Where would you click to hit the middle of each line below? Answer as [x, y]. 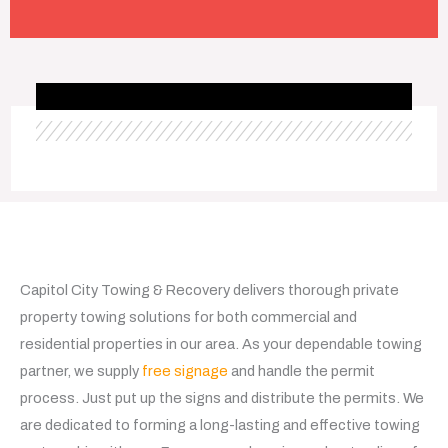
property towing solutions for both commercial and [188, 317]
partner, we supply [81, 371]
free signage [185, 371]
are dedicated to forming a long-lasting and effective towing [220, 425]
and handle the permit [301, 371]
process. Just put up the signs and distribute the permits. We [222, 398]
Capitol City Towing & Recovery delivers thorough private [209, 290]
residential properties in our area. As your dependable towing [221, 344]
